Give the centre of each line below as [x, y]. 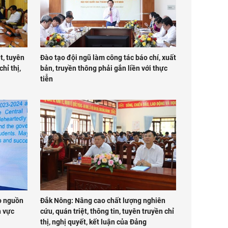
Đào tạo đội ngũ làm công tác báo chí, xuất [108, 57]
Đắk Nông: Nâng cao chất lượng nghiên [103, 201]
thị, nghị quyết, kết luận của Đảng [93, 222]
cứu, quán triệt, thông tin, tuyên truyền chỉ [107, 211]
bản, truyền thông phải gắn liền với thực [104, 68]
